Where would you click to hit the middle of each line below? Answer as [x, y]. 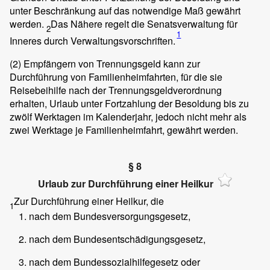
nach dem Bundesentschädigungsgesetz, [117, 239]
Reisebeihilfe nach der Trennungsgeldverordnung [116, 90]
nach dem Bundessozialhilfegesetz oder [115, 262]
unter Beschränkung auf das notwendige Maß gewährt [125, 10]
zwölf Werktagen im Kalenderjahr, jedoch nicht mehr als [128, 117]
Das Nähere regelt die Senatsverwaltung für [144, 24]
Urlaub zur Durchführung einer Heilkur [125, 184]
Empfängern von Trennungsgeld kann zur [111, 64]
